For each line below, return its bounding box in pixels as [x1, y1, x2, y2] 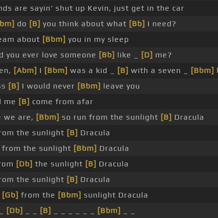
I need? [145, 19, 177, 29]
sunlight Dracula [81, 190, 148, 200]
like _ [115, 50, 141, 60]
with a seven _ [128, 66, 191, 75]
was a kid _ [68, 66, 117, 75]
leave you [101, 81, 140, 91]
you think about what [40, 19, 129, 29]
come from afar [30, 97, 93, 107]
